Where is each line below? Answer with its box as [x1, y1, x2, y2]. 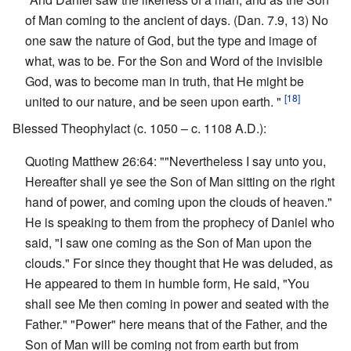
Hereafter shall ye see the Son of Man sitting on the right [25, 172, 335, 190]
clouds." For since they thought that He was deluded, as [25, 253, 333, 272]
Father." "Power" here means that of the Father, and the [25, 314, 327, 333]
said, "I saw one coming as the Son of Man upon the [25, 233, 312, 251]
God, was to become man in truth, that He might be [25, 71, 304, 90]
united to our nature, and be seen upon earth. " [25, 92, 284, 110]
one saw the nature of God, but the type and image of [25, 31, 317, 49]
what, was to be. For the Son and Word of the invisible [25, 51, 323, 70]
